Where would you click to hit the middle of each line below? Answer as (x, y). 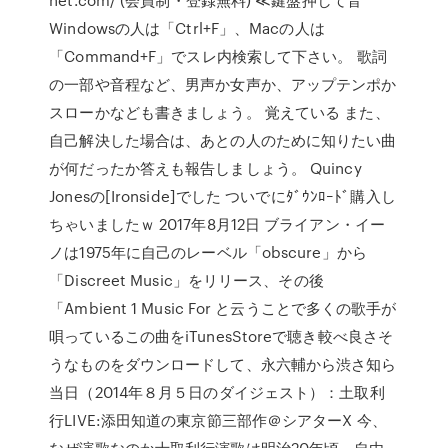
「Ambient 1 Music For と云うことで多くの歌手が (223, 308)
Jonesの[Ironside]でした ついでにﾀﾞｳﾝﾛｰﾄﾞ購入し (222, 196)
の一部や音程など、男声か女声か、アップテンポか (223, 84)
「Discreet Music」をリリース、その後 (186, 280)
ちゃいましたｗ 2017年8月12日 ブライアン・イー (217, 224)
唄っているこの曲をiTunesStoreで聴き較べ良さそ (221, 336)
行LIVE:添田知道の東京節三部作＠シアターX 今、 (218, 420)
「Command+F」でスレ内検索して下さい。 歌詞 (218, 56)
